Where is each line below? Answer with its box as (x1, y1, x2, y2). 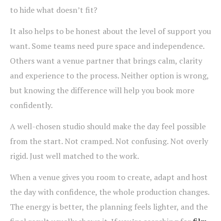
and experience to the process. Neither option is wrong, (10, 70, 209, 81)
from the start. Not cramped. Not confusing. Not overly (10, 136, 208, 147)
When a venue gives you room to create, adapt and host (10, 172, 208, 183)
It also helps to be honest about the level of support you (10, 26, 211, 37)
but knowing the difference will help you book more (10, 85, 194, 96)
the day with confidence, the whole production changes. (10, 186, 209, 198)
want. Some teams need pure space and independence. (10, 40, 204, 52)
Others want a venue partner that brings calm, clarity (10, 55, 202, 67)
